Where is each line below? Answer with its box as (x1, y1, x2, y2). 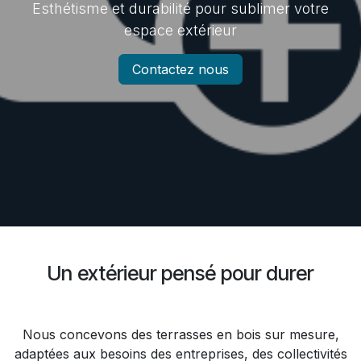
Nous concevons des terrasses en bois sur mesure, (22, 326, 339, 342)
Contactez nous (132, 60, 229, 77)
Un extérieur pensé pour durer (48, 260, 313, 285)
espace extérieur (124, 21, 237, 39)
